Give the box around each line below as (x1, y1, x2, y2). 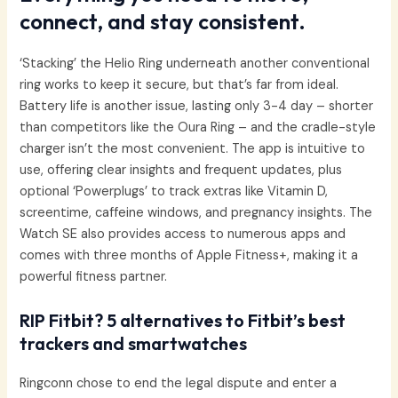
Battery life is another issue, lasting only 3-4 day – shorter (20, 98, 374, 115)
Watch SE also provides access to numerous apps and (20, 226, 346, 243)
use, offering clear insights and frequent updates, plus (20, 162, 343, 179)
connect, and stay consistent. (20, 8, 306, 36)
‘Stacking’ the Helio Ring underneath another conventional (20, 55, 370, 73)
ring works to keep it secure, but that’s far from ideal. (20, 76, 339, 94)
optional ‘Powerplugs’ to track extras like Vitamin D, (20, 183, 329, 201)
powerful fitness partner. (20, 268, 168, 286)
